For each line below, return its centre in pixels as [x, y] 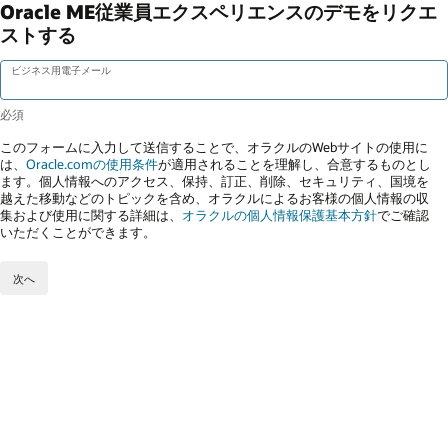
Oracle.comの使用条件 [92, 163]
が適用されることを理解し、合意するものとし [294, 163]
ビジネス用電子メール [60, 69]
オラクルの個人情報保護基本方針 [279, 214]
